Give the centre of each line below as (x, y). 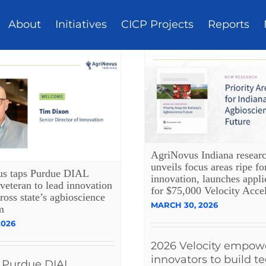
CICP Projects (158, 25)
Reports (229, 25)
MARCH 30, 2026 (184, 205)
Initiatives (81, 25)
